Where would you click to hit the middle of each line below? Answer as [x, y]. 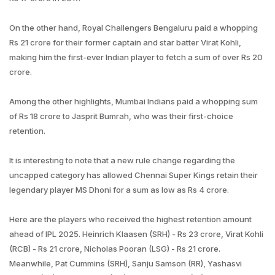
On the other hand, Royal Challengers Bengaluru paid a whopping [134, 28]
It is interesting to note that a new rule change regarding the [122, 160]
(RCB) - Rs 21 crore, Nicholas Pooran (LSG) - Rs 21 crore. [115, 249]
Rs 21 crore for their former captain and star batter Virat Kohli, [125, 42]
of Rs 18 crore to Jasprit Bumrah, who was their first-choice [121, 116]
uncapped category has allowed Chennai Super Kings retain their [134, 175]
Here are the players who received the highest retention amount [130, 219]
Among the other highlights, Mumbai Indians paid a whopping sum [134, 101]
